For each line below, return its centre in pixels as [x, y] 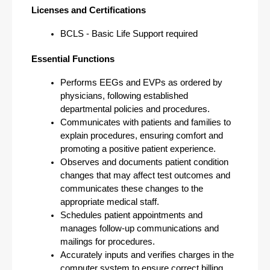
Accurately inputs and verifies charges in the [147, 255]
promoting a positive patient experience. [138, 149]
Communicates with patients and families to [146, 122]
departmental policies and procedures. [135, 109]
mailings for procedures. [108, 242]
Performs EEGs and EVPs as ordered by [141, 83]
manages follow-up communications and [140, 228]
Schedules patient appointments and [131, 215]
